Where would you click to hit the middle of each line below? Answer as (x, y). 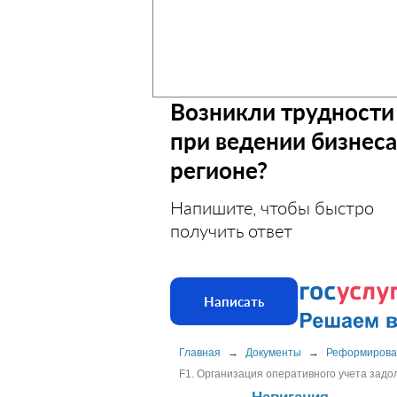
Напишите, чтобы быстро (272, 207)
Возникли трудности (282, 112)
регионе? (219, 170)
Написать (234, 301)
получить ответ (231, 230)
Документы (273, 353)
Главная (200, 353)
